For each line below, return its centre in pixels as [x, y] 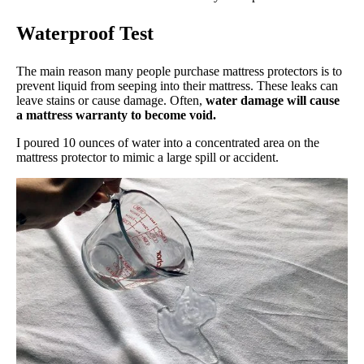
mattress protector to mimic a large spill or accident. [147, 157]
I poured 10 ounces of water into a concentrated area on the [168, 143]
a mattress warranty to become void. [116, 115]
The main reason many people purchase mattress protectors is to [179, 71]
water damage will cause [273, 100]
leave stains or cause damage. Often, [111, 100]
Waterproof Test [85, 33]
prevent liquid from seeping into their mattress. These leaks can [177, 86]
